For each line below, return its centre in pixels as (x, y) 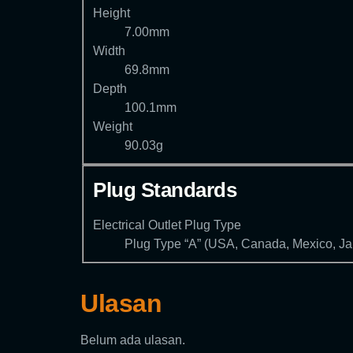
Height (111, 13)
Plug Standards (165, 190)
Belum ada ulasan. (133, 340)
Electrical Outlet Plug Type (167, 225)
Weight (113, 127)
